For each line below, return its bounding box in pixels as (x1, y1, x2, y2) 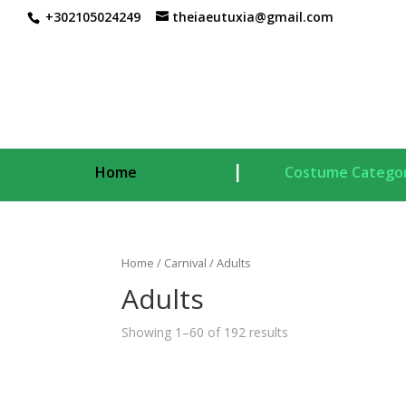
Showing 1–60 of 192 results (121, 323, 289, 341)
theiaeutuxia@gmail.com (172, 7, 333, 25)
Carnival (164, 255, 208, 271)
